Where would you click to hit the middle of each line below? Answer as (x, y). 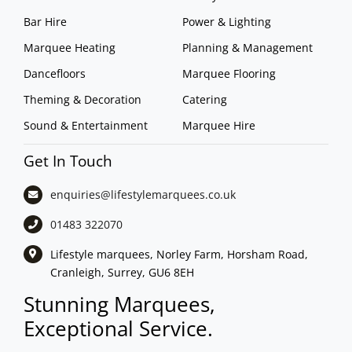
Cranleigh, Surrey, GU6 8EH (122, 272)
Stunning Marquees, (119, 304)
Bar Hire (45, 21)
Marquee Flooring (229, 73)
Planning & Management (247, 47)
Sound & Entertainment (85, 125)
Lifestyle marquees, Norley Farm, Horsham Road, (179, 254)
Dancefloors (54, 73)
